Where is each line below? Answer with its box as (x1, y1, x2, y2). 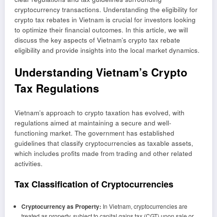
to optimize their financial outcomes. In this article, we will (15, 25, 188, 34)
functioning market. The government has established (15, 128, 174, 138)
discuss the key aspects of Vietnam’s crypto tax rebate (15, 35, 180, 45)
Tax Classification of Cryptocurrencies (15, 177, 173, 190)
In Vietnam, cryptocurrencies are (101, 202, 187, 211)
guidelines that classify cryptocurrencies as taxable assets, (15, 138, 193, 148)
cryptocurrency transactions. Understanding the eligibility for (15, 4, 198, 14)
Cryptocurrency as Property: (21, 202, 101, 211)
